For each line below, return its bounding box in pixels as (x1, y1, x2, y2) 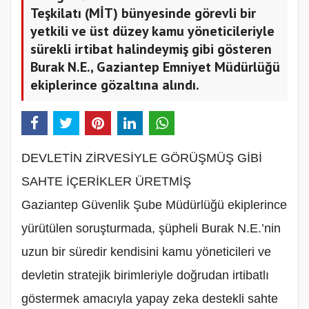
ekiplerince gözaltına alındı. (30, 75, 199, 94)
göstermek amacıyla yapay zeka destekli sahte (21, 291, 278, 306)
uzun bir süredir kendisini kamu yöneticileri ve (21, 244, 271, 259)
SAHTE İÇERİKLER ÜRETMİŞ (21, 174, 191, 188)
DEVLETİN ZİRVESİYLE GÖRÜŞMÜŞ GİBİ (21, 150, 262, 165)
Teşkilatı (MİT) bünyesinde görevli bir (30, 3, 256, 22)
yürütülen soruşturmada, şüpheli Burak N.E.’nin (21, 221, 281, 235)
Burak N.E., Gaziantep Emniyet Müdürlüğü (30, 57, 280, 76)
